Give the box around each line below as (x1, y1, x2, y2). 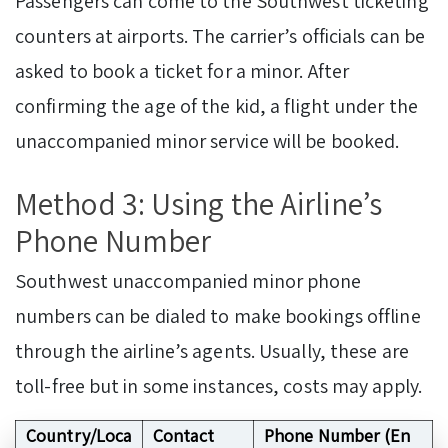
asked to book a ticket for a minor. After (15, 58, 350, 85)
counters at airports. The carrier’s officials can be (15, 23, 426, 50)
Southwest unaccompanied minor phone (15, 268, 362, 295)
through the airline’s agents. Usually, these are (15, 338, 409, 365)
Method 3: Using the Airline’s (15, 183, 382, 225)
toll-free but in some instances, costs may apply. (15, 373, 422, 400)
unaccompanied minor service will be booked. (15, 128, 400, 155)
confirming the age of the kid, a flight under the (15, 93, 418, 120)
